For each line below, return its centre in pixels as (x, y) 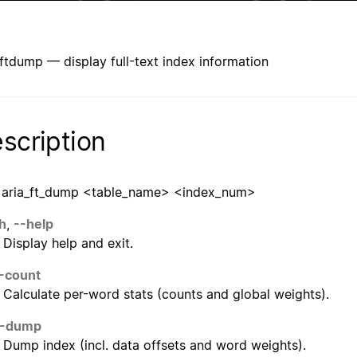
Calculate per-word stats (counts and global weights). (166, 294)
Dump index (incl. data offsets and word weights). (155, 345)
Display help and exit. (68, 243)
